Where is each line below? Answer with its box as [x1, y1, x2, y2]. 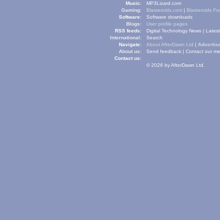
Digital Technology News [146, 28, 201, 33]
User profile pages [146, 21, 188, 27]
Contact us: [114, 55, 141, 61]
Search [146, 35, 163, 40]
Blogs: [126, 21, 141, 27]
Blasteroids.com [146, 7, 182, 13]
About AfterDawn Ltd [146, 42, 193, 47]
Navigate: [119, 42, 141, 47]
